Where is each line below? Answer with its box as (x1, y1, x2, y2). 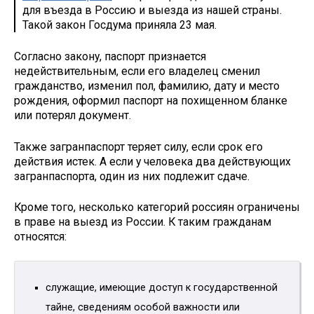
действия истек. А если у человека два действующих (14, 154, 291, 168)
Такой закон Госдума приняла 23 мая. (22, 18, 217, 32)
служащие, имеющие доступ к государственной (46, 282, 278, 294)
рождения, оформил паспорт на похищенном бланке (14, 93, 287, 107)
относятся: (14, 230, 67, 244)
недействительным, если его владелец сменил (14, 64, 260, 78)
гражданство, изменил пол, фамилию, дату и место (14, 78, 280, 93)
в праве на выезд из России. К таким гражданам (14, 215, 271, 229)
